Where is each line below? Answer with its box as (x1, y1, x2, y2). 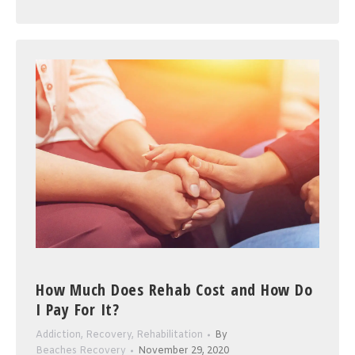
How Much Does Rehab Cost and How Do (36, 279, 313, 301)
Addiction (36, 329, 81, 342)
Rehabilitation (136, 329, 203, 342)
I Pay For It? (36, 299, 120, 321)
